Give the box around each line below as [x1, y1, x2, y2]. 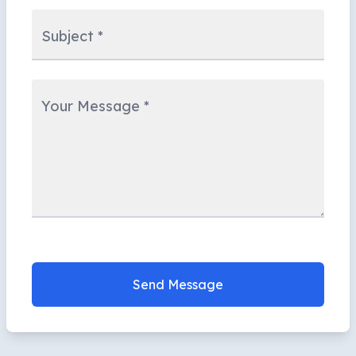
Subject [41, 27, 94, 45]
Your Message [41, 97, 140, 115]
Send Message [133, 277, 223, 292]
